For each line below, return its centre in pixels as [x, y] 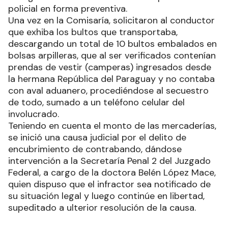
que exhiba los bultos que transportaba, [93, 32]
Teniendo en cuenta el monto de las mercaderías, [112, 126]
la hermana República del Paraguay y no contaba [111, 79]
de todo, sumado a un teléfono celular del [96, 102]
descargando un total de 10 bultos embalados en [112, 44]
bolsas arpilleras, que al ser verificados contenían [112, 55]
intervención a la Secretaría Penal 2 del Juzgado [109, 161]
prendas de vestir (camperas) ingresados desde [110, 67]
